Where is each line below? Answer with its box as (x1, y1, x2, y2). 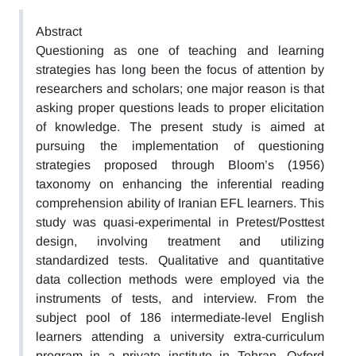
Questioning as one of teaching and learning (36, 44, 324, 57)
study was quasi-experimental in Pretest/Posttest (36, 215, 324, 229)
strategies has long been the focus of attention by (36, 63, 324, 76)
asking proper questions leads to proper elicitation (36, 101, 324, 114)
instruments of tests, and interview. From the (36, 292, 324, 305)
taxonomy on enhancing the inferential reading (36, 177, 324, 191)
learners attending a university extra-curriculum (36, 330, 324, 343)
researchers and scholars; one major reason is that (36, 82, 324, 95)
